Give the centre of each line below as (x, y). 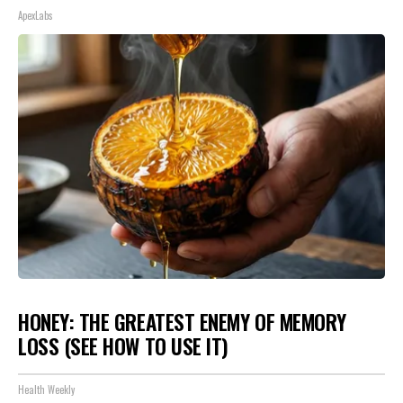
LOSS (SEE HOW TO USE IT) (123, 346)
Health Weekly (46, 390)
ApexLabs (36, 15)
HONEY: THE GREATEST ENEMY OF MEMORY (182, 322)
